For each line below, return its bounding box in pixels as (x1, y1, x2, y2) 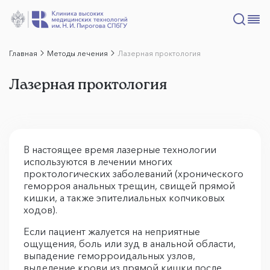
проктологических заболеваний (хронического (24, 168, 243, 180)
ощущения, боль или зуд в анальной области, (24, 237, 236, 250)
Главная (9, 48, 38, 58)
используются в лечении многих (24, 155, 172, 168)
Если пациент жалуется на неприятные (24, 225, 200, 237)
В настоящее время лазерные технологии (24, 143, 216, 155)
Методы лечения (47, 48, 108, 58)
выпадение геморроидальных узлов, (24, 250, 195, 262)
